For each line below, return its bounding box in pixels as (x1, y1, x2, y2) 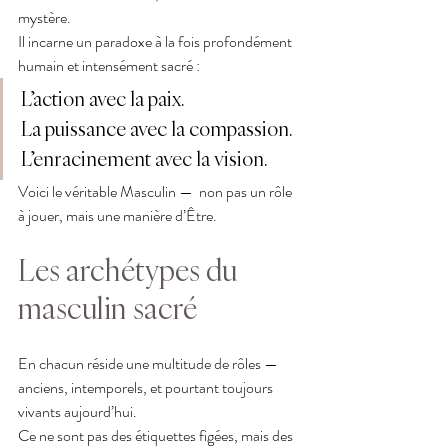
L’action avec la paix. (21, 84, 184, 112)
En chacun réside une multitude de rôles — (18, 351, 281, 375)
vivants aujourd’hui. (18, 399, 137, 423)
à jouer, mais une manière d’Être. (18, 203, 217, 227)
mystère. (18, 5, 71, 29)
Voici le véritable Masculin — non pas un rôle (18, 179, 295, 203)
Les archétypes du (18, 249, 243, 289)
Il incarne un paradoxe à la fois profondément (18, 29, 295, 53)
